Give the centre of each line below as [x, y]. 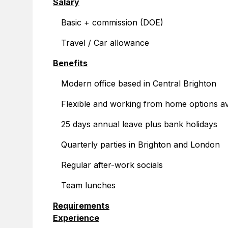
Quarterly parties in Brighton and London [140, 145]
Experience [76, 218]
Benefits [70, 63]
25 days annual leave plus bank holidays [139, 124]
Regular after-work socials [112, 165]
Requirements [81, 206]
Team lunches [88, 185]
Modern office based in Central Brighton [139, 83]
